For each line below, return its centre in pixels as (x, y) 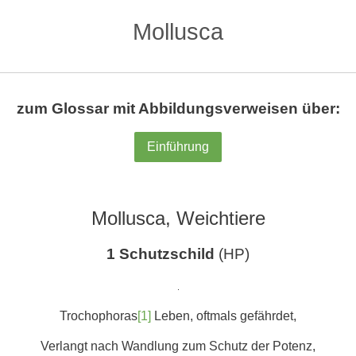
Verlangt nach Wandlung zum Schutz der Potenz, (178, 346)
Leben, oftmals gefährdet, (224, 316)
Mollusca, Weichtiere (178, 218)
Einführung (178, 147)
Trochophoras (99, 316)
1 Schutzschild (161, 254)
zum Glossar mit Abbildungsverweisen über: (178, 108)
